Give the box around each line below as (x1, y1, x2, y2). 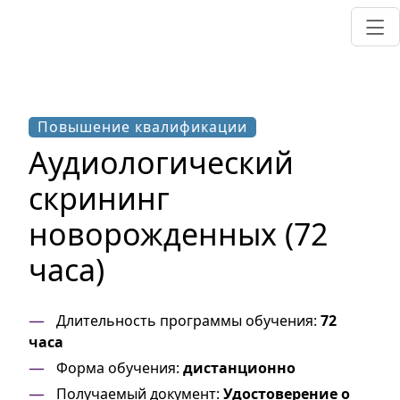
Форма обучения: (53, 358, 183, 378)
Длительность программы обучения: (53, 311, 321, 330)
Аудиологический (29, 142, 294, 183)
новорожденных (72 (29, 213, 328, 254)
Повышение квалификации (37, 117, 247, 137)
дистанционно (183, 358, 296, 378)
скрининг (29, 178, 170, 219)
